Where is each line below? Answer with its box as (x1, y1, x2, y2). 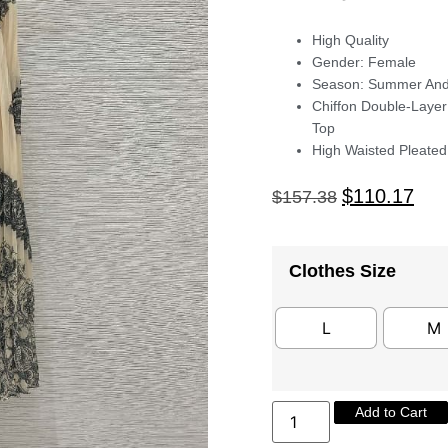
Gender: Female (312, 54, 416, 71)
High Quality (312, 32, 389, 49)
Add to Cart (355, 403, 428, 420)
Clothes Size (289, 260, 396, 281)
